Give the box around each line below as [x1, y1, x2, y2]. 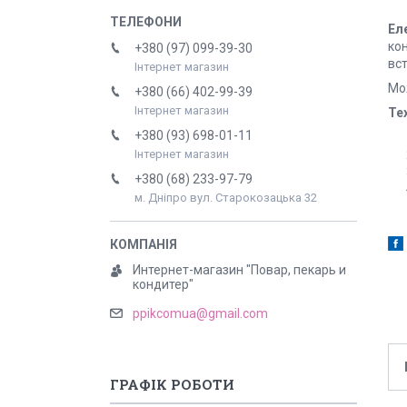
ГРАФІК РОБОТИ [110, 375, 234, 394]
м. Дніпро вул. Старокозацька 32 [134, 191, 317, 205]
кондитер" [133, 277, 194, 292]
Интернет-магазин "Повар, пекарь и [133, 263, 346, 277]
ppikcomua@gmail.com [133, 306, 268, 322]
